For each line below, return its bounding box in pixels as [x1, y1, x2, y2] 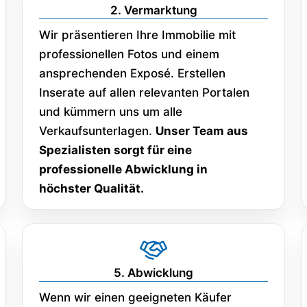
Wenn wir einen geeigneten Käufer [39, 290, 232, 304]
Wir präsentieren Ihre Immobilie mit [39, 27, 236, 42]
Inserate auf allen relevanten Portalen [39, 85, 249, 99]
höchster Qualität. [39, 181, 144, 195]
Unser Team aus [156, 123, 248, 138]
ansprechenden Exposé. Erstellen [39, 66, 225, 80]
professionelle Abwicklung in [39, 162, 208, 176]
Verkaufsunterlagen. [39, 123, 156, 138]
